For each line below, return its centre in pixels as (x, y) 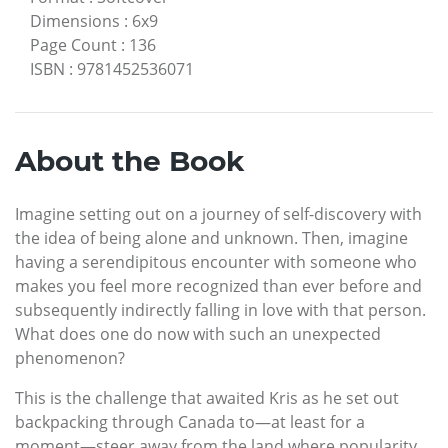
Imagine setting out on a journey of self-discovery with (218, 213)
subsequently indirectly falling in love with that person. (220, 309)
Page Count (73, 44)
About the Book (129, 160)
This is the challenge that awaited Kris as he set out (207, 397)
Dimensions (75, 20)
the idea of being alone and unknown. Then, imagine (211, 237)
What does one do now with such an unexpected (198, 333)
